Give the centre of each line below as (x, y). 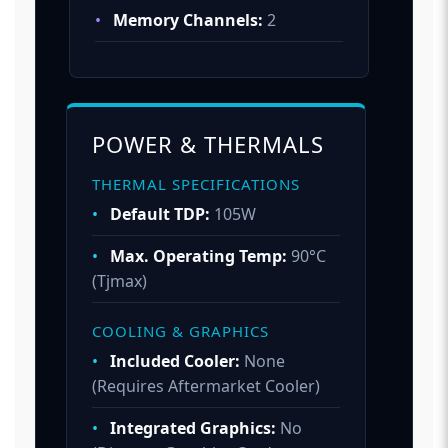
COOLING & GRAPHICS (180, 330)
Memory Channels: (188, 19)
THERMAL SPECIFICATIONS (196, 183)
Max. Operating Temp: (198, 255)
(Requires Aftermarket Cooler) (206, 385)
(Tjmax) (119, 280)
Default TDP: (160, 213)
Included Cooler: (175, 360)
